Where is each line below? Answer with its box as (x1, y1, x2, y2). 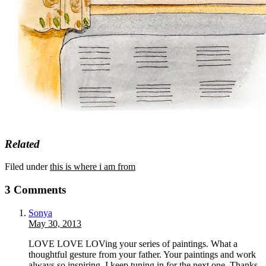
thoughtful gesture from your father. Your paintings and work (28, 249, 256, 259)
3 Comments (5, 183, 66, 196)
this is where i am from (50, 161, 135, 172)
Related (5, 137, 40, 150)
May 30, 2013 (28, 218, 81, 229)
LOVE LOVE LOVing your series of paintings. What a (28, 238, 237, 249)
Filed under (5, 161, 50, 172)
